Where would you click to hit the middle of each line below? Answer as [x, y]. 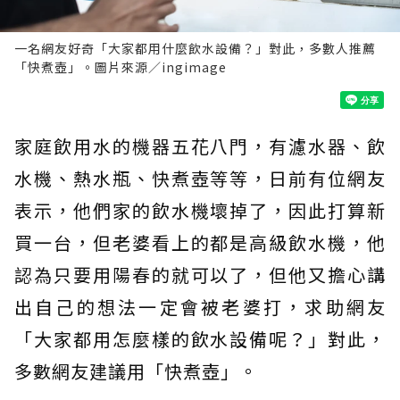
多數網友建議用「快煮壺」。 [136, 371]
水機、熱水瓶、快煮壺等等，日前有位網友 [200, 179]
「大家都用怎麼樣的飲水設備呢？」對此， [200, 339]
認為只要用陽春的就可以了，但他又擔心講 [200, 275]
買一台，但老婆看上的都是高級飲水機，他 [200, 243]
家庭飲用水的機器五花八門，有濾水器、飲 [200, 146]
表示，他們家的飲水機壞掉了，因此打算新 [200, 211]
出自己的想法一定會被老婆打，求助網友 [200, 307]
